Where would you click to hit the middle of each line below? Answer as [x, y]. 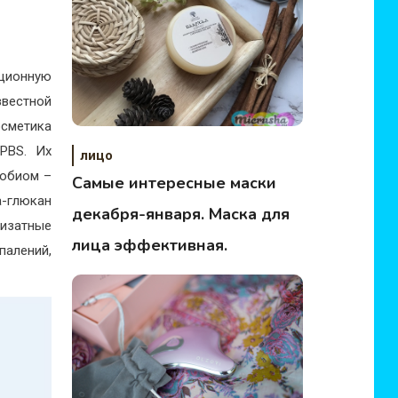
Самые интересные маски [175, 183]
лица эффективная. [150, 245]
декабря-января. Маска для [181, 214]
